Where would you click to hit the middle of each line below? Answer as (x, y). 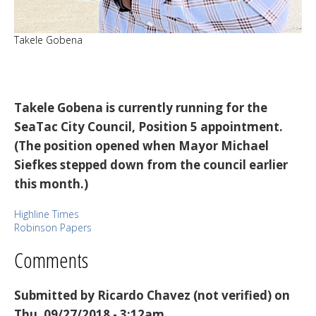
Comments (51, 260)
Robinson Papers (53, 227)
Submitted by (56, 295)
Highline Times (47, 214)
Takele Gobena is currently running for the (141, 107)
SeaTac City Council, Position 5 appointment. (148, 126)
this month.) (51, 183)
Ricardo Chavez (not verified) (184, 295)
